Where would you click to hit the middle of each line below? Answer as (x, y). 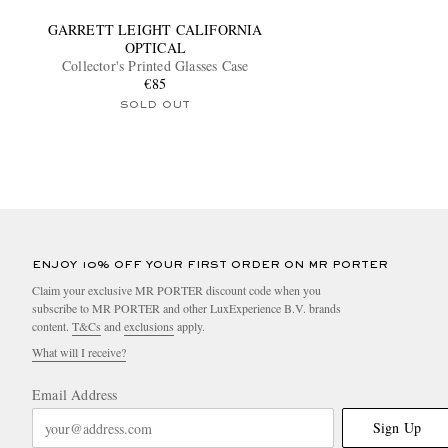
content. (52, 326)
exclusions (149, 326)
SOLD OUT (155, 105)
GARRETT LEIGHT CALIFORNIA (155, 30)
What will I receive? (79, 352)
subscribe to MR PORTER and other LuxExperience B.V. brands (186, 308)
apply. (189, 326)
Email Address (75, 395)
